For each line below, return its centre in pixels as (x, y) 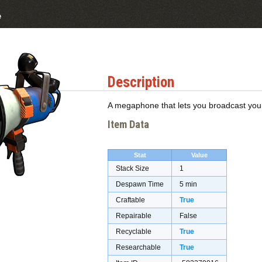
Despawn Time (140, 185)
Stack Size (132, 169)
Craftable (130, 200)
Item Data (128, 125)
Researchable (138, 248)
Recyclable (134, 232)
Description (141, 82)
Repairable (134, 216)
